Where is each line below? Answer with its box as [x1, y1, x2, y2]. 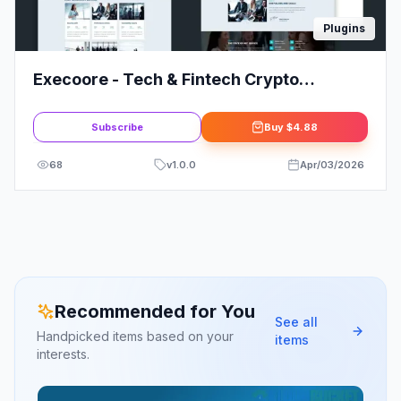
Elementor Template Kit [33, 91, 221, 111]
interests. [37, 346, 90, 363]
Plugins [323, 21, 365, 36]
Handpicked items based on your [37, 328, 234, 345]
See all [275, 314, 319, 330]
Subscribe [91, 121, 143, 134]
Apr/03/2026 [300, 158, 364, 172]
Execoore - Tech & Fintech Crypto [33, 70, 299, 90]
